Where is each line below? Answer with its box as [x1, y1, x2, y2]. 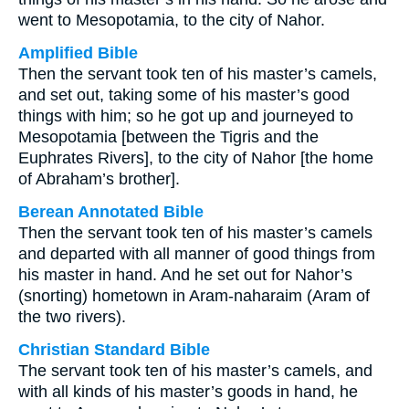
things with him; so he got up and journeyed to [18, 107, 353, 125]
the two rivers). [18, 308, 126, 326]
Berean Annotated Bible [18, 203, 204, 221]
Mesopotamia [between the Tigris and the [18, 128, 319, 146]
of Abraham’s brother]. [18, 170, 180, 188]
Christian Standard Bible [18, 341, 210, 359]
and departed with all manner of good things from [18, 245, 375, 263]
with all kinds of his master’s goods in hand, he [18, 383, 358, 401]
